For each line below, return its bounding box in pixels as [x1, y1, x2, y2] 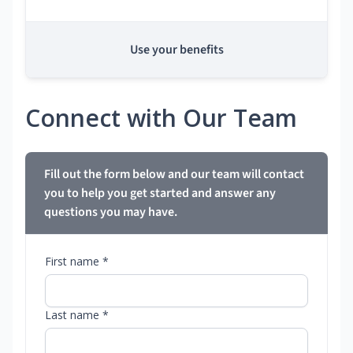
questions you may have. [44, 203, 177, 221]
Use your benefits [129, 41, 224, 59]
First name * [45, 254, 109, 269]
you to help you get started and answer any [44, 184, 276, 203]
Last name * [45, 307, 109, 323]
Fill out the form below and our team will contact [44, 165, 304, 184]
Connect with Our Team [25, 102, 297, 135]
